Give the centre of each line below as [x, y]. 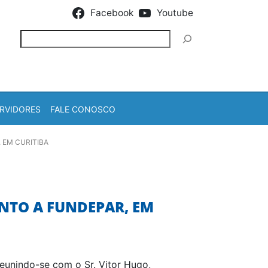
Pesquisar [42, 36]
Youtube [175, 13]
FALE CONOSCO [83, 109]
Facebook [112, 13]
